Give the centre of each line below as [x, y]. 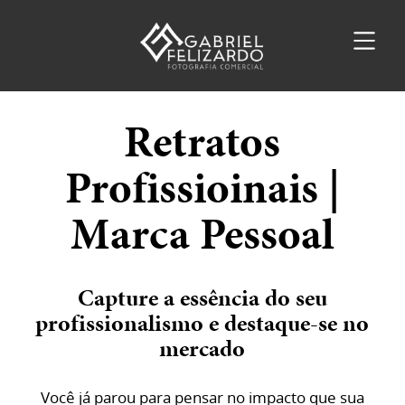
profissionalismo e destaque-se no [202, 322]
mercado [202, 348]
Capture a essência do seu [202, 297]
